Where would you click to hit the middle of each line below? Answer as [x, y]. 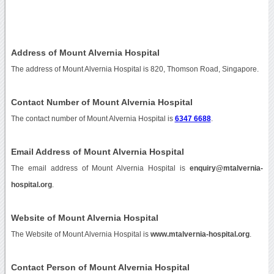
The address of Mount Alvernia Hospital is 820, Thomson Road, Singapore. [135, 69]
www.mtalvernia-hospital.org [200, 234]
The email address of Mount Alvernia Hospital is [100, 168]
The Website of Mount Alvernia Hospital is [80, 234]
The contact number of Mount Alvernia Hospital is [93, 118]
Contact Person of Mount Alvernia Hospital [100, 267]
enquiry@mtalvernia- [227, 168]
